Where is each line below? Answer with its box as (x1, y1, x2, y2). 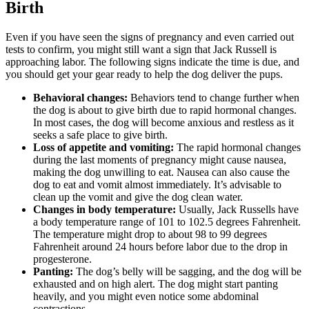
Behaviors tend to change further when (128, 91, 299, 103)
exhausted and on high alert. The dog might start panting (33, 277, 278, 290)
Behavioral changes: (33, 91, 128, 103)
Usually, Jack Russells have (176, 203, 299, 215)
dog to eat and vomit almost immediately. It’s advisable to (33, 178, 281, 190)
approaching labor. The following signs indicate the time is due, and (6, 55, 299, 68)
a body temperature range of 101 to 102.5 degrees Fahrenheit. (33, 215, 301, 228)
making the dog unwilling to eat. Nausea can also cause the (33, 166, 290, 178)
